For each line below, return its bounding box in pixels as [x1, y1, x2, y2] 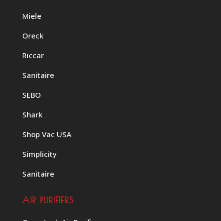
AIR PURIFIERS [22, 194, 74, 205]
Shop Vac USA [22, 129, 72, 139]
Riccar [22, 50, 44, 60]
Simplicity [22, 148, 57, 159]
